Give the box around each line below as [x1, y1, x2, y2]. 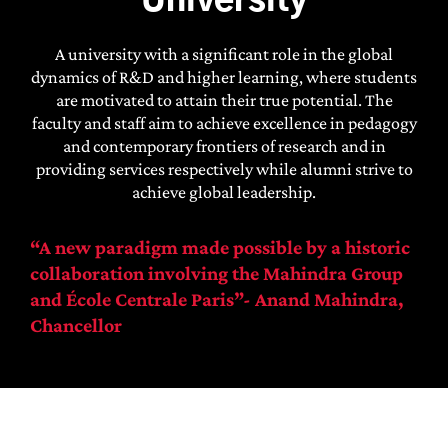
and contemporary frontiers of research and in [62, 136, 386, 157]
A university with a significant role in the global [55, 44, 393, 65]
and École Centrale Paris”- [29, 288, 255, 311]
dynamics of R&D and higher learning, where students [31, 67, 417, 88]
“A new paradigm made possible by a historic [29, 236, 410, 259]
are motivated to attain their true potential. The [55, 90, 393, 111]
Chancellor [29, 314, 122, 337]
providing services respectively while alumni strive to [35, 159, 413, 180]
